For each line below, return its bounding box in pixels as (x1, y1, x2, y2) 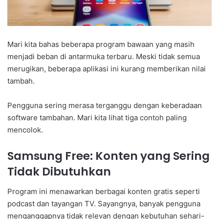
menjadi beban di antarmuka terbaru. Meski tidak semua (7, 52, 200, 62)
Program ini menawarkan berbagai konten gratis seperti (7, 186, 200, 196)
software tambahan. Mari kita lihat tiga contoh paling (7, 113, 187, 123)
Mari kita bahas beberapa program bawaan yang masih (7, 40, 195, 49)
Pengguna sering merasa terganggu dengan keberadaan (7, 101, 202, 110)
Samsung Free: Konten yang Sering (7, 148, 210, 164)
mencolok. (7, 125, 43, 135)
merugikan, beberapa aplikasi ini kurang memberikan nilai (7, 64, 206, 74)
